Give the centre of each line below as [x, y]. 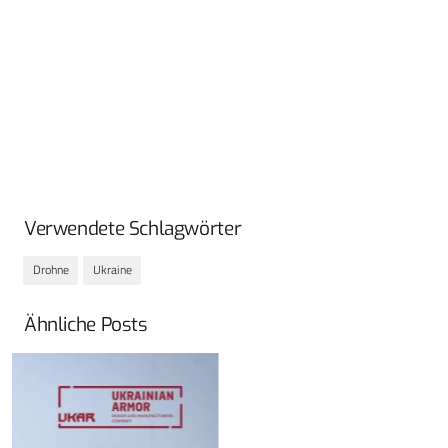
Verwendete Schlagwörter [133, 228]
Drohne [50, 270]
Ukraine [112, 270]
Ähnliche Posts [86, 325]
